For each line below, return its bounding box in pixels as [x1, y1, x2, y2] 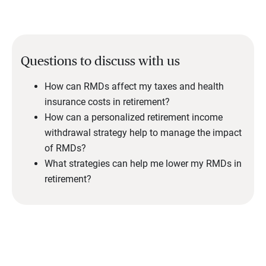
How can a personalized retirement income [45, 112, 223, 123]
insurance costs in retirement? [45, 96, 170, 108]
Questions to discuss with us [21, 55, 183, 68]
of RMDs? [45, 142, 86, 154]
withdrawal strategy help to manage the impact [45, 127, 242, 139]
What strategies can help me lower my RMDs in [45, 158, 242, 170]
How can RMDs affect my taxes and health [45, 81, 224, 93]
